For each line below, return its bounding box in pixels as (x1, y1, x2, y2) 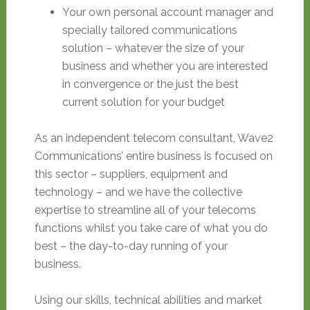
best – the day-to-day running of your (34, 239, 228, 253)
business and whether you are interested (62, 60, 268, 73)
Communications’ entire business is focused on (34, 149, 273, 163)
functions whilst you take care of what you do (34, 221, 268, 235)
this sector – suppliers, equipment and (34, 167, 228, 181)
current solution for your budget (62, 95, 225, 109)
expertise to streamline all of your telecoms (34, 203, 256, 217)
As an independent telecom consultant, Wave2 (34, 131, 273, 145)
